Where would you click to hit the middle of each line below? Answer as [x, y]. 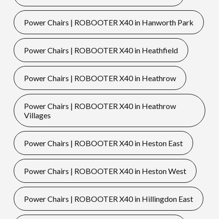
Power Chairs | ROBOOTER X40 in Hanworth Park [109, 22]
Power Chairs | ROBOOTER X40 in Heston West [105, 171]
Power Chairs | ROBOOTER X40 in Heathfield [101, 50]
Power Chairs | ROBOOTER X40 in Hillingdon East [108, 199]
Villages [37, 115]
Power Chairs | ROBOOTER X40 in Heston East [103, 143]
